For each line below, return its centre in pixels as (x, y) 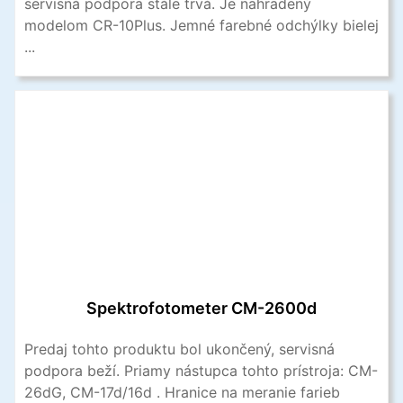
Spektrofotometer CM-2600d (201, 308)
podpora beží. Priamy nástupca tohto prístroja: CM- (201, 370)
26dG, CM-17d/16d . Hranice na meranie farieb (182, 392)
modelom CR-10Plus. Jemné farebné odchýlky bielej (201, 25)
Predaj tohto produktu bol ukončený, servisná (179, 349)
